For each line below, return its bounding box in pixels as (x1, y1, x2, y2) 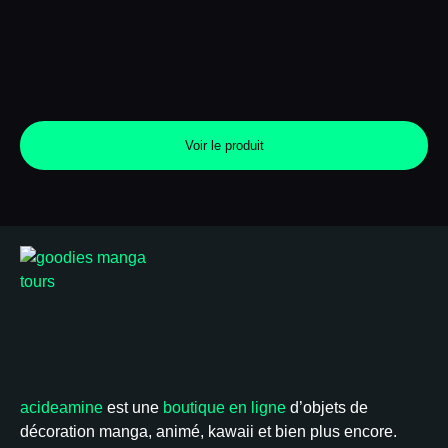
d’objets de (286, 399, 368, 417)
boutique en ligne (163, 399, 286, 417)
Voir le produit (184, 138, 264, 154)
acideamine (20, 399, 103, 417)
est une (103, 399, 163, 417)
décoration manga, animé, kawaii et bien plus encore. (20, 423, 397, 441)
